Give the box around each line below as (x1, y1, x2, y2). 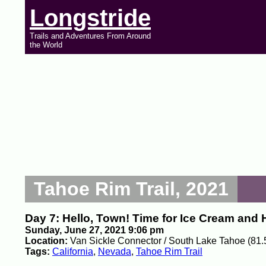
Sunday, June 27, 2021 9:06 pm (25, 225, 164, 235)
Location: (25, 236, 70, 246)
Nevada (98, 246, 131, 256)
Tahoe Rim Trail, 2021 (34, 178, 229, 199)
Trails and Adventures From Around (30, 31, 151, 40)
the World (30, 40, 62, 49)
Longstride (30, 5, 151, 31)
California (52, 246, 93, 256)
